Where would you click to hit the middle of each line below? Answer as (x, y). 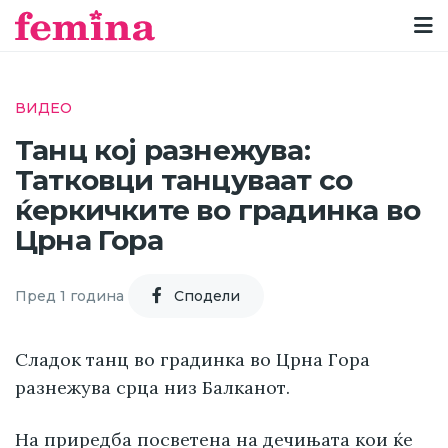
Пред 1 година (69, 295)
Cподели (207, 295)
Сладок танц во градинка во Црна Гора (192, 360)
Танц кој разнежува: (162, 150)
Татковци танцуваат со (184, 180)
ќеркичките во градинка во (218, 210)
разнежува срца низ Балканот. (152, 388)
